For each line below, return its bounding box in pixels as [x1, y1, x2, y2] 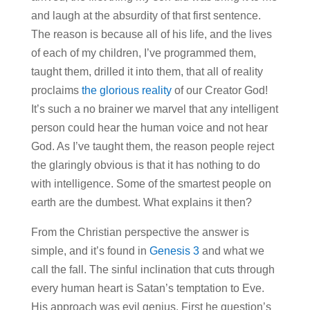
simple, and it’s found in [30, 245, 147, 257]
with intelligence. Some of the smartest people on [30, 178, 271, 190]
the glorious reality [81, 84, 172, 97]
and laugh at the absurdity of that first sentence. [30, 10, 261, 22]
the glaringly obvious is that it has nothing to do [30, 159, 260, 172]
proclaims [30, 84, 82, 97]
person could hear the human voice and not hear [30, 122, 268, 134]
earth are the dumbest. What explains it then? [30, 197, 252, 209]
